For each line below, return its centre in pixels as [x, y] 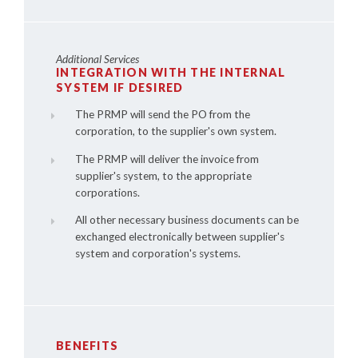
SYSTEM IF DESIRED [120, 88]
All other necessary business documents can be [187, 220]
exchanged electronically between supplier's [179, 237]
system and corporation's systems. [157, 254]
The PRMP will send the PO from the [162, 114]
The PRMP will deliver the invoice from [167, 159]
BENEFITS [87, 345]
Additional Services [97, 60]
